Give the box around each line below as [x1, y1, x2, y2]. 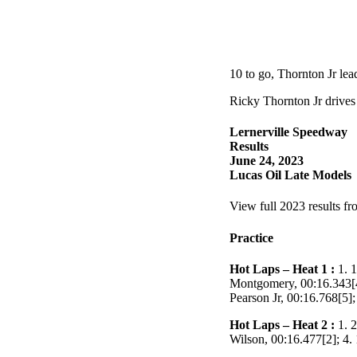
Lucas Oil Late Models [229, 168, 351, 182]
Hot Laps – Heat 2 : [229, 317, 335, 331]
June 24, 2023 [229, 154, 304, 168]
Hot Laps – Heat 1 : [229, 261, 335, 276]
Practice [229, 230, 273, 245]
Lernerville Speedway [229, 125, 347, 139]
